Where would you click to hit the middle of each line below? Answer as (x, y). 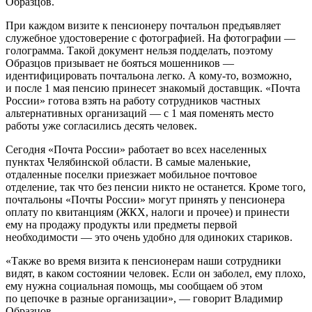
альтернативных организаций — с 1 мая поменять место (140, 113)
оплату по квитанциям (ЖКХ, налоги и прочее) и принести (148, 212)
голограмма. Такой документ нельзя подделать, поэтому (139, 50)
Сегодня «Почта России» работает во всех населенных (136, 149)
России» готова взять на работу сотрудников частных (133, 100)
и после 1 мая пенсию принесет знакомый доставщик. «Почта (153, 88)
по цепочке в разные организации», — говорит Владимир (144, 298)
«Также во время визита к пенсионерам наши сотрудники (143, 260)
